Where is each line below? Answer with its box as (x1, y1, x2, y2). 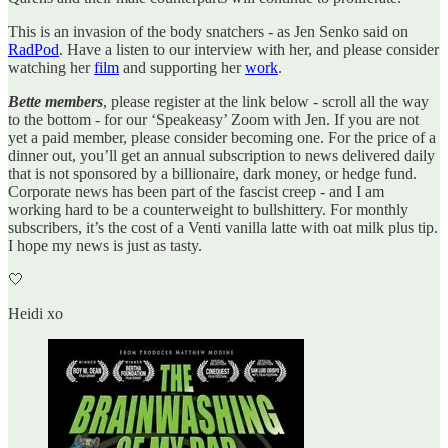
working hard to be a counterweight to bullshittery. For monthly (8, 200, 408, 218)
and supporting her (119, 58, 245, 76)
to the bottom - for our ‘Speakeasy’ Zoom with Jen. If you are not (8, 110, 419, 128)
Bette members (8, 92, 103, 110)
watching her (8, 58, 94, 76)
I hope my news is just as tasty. (8, 236, 202, 254)
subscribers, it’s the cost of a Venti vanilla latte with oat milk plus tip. (8, 218, 438, 236)
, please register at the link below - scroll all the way (103, 92, 429, 110)
